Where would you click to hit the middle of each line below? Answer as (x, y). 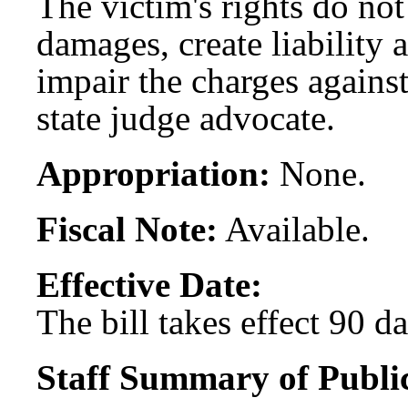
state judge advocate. (186, 117)
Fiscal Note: (127, 229)
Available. (294, 229)
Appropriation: (153, 173)
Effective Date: (149, 284)
